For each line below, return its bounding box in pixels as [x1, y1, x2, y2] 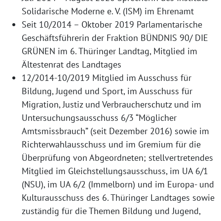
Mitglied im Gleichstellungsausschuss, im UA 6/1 [22, 165, 208, 177]
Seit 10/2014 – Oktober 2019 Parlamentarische [22, 19, 202, 31]
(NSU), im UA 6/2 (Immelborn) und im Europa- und [22, 179, 214, 190]
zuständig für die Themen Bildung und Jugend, [22, 205, 200, 217]
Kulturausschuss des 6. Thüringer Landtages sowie [22, 192, 215, 204]
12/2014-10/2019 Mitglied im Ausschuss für [22, 72, 191, 84]
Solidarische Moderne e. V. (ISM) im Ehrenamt [22, 5, 194, 17]
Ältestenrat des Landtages [22, 59, 121, 71]
